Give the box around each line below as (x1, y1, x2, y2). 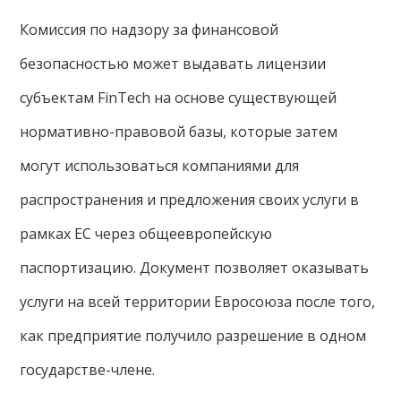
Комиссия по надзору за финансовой (20, 19, 279, 39)
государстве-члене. (20, 359, 156, 380)
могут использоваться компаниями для (20, 155, 300, 175)
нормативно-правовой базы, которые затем (20, 121, 338, 141)
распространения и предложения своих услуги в (20, 189, 360, 209)
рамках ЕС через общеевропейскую (20, 223, 273, 243)
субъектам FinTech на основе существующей (20, 87, 337, 107)
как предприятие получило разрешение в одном (20, 325, 367, 346)
